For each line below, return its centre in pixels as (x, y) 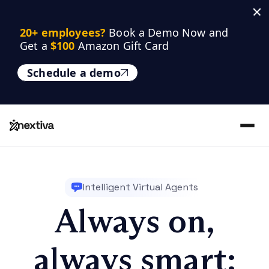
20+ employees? (65, 32)
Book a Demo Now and (169, 32)
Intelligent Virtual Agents (141, 187)
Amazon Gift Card (122, 46)
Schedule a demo (74, 73)
